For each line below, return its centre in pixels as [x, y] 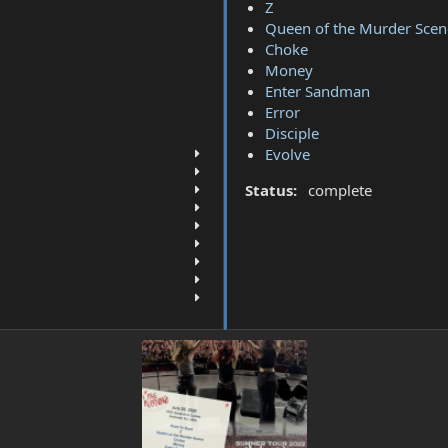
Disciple [291, 132]
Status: [270, 189]
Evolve [287, 153]
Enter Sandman [317, 90]
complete [339, 189]
